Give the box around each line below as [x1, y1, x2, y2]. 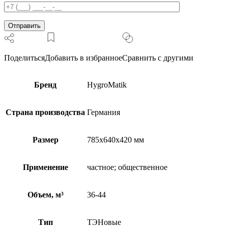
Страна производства [6, 108, 85, 117]
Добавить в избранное [45, 53, 122, 63]
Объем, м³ [27, 190, 64, 199]
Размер [32, 135, 59, 145]
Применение [22, 163, 68, 172]
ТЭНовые [87, 218, 121, 227]
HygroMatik [87, 80, 127, 90]
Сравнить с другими [122, 53, 193, 63]
